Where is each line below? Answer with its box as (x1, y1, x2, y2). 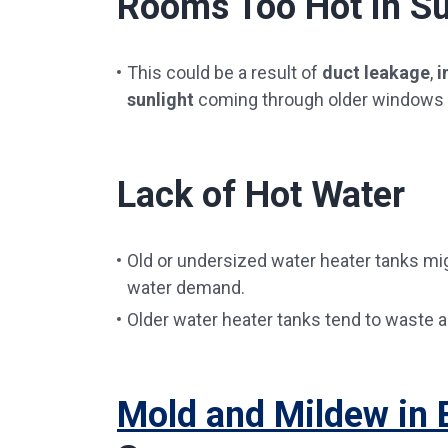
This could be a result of (127, 62, 322, 83)
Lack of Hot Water (117, 174, 405, 216)
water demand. (127, 277, 245, 298)
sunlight (127, 89, 194, 110)
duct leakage (322, 62, 430, 83)
